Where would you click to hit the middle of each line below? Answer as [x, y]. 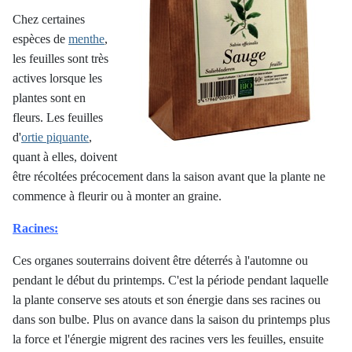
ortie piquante [55, 137]
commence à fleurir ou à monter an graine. [117, 196]
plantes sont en [49, 98]
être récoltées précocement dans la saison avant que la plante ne [169, 176]
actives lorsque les [57, 78]
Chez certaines [49, 19]
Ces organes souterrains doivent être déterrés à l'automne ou [160, 260]
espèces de [40, 39]
